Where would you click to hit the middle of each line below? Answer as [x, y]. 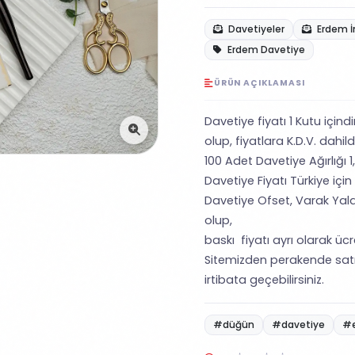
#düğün [234, 324]
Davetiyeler [255, 29]
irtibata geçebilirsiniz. [264, 280]
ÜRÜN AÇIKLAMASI [259, 83]
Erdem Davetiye [265, 50]
